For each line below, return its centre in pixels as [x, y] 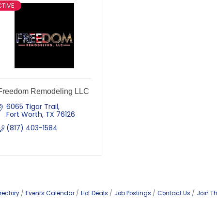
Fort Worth [24, 114]
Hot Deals [94, 193]
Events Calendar [50, 193]
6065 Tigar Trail [32, 107]
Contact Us [174, 193]
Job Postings [133, 193]
